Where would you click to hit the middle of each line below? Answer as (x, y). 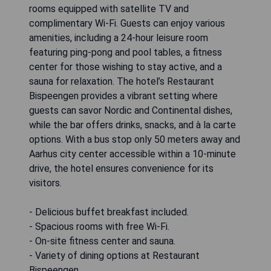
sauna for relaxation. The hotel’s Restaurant (122, 82)
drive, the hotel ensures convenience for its (121, 169)
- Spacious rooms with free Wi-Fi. (99, 227)
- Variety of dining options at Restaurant (114, 256)
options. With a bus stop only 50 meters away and (135, 140)
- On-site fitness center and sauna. (102, 241)
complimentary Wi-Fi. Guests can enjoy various (127, 24)
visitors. (45, 183)
